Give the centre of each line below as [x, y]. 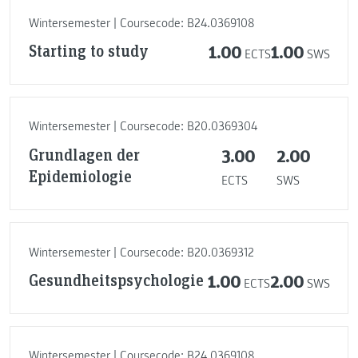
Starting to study [88, 51]
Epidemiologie [80, 175]
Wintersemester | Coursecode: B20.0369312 [141, 252]
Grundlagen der [84, 154]
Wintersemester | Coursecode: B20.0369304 [143, 127]
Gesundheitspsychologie [116, 280]
